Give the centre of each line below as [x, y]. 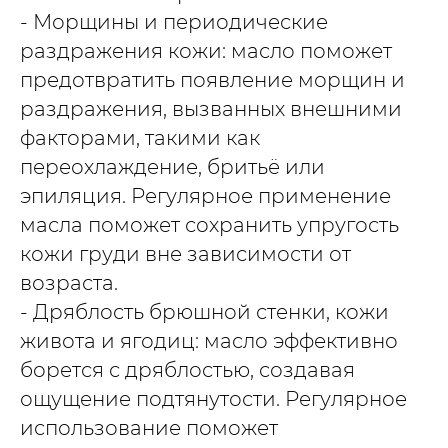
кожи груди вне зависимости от [185, 253]
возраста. [69, 282]
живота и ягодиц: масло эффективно [209, 340]
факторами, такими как [140, 137]
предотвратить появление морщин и [212, 79]
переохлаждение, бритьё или [172, 166]
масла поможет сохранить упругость [209, 224]
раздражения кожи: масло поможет [206, 50]
